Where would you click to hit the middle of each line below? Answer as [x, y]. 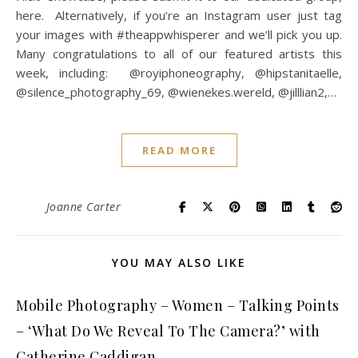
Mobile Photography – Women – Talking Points [178, 305]
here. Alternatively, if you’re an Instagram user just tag [179, 15]
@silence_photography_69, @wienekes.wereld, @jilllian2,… [176, 92]
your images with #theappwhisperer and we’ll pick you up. [179, 34]
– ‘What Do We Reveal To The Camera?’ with [168, 331]
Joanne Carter [83, 207]
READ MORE [179, 150]
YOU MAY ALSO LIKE [179, 263]
